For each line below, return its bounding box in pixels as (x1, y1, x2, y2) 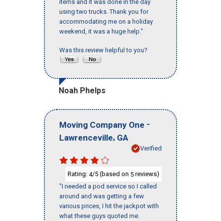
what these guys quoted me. (59, 212, 140, 220)
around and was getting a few (59, 192, 144, 200)
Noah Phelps (59, 86, 106, 96)
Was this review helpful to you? (59, 46, 150, 54)
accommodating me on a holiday (59, 18, 153, 26)
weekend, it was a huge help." (59, 28, 143, 36)
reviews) (134, 170, 159, 178)
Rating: (68, 170, 89, 178)
